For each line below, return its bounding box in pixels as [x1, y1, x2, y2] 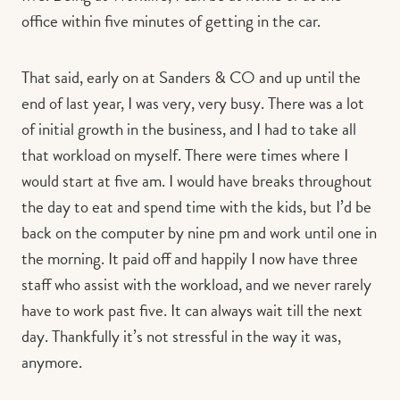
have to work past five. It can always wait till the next [21, 296, 362, 323]
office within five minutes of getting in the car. [21, 7, 321, 34]
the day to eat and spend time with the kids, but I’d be [21, 193, 371, 220]
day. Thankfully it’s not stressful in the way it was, [21, 322, 341, 349]
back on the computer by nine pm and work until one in [21, 219, 377, 246]
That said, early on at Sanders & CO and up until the [21, 63, 361, 90]
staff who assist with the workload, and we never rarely [21, 271, 371, 297]
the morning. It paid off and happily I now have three [21, 245, 358, 271]
